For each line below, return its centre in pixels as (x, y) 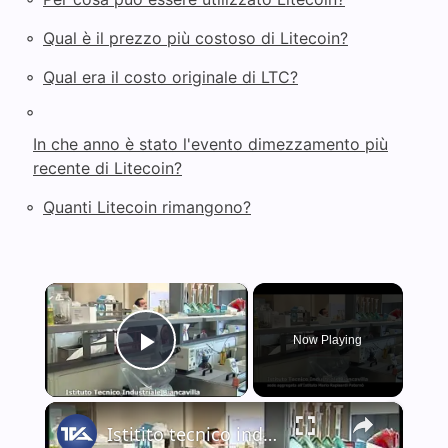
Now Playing (328, 340)
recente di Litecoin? (107, 168)
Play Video (218, 369)
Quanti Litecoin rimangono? (147, 207)
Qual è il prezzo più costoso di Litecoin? (195, 38)
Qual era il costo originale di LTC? (170, 77)
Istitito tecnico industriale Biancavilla (269, 434)
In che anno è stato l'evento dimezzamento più (210, 144)
